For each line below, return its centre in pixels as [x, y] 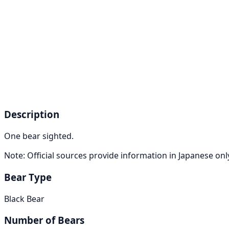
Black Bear [24, 199]
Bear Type [28, 177]
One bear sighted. [39, 136]
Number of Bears [44, 220]
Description [32, 114]
